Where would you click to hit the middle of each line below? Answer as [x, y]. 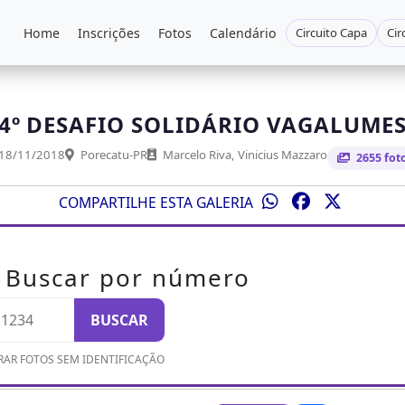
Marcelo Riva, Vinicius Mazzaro [243, 154]
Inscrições [109, 33]
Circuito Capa [331, 32]
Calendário [243, 33]
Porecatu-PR [112, 154]
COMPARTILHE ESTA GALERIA [156, 202]
